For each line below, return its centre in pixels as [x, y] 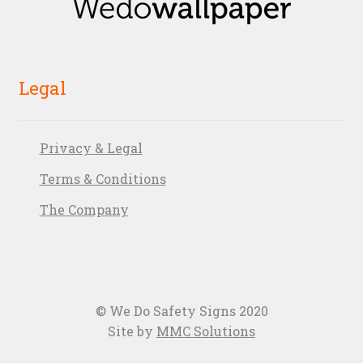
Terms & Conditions [102, 178]
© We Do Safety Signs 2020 [181, 311]
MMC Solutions [206, 331]
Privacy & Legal [91, 147]
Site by [132, 331]
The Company [84, 209]
